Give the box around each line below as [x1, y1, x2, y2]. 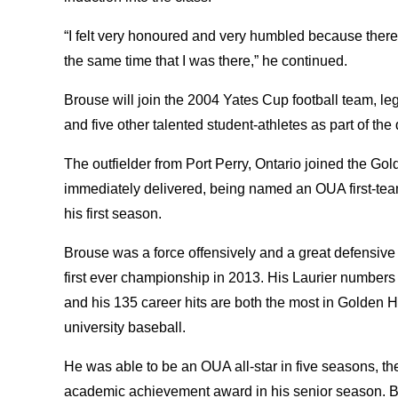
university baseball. [64, 319, 189, 335]
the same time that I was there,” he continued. [64, 52, 351, 68]
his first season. [64, 205, 165, 221]
